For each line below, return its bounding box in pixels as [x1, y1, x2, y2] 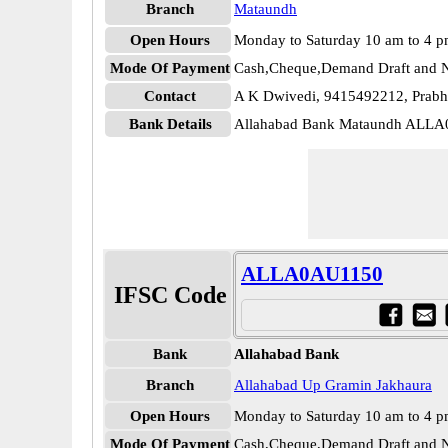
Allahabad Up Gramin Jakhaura [234, 377, 432, 393]
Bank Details [128, 116, 212, 132]
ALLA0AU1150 [241, 262, 383, 286]
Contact [144, 88, 196, 104]
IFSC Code [113, 282, 227, 308]
